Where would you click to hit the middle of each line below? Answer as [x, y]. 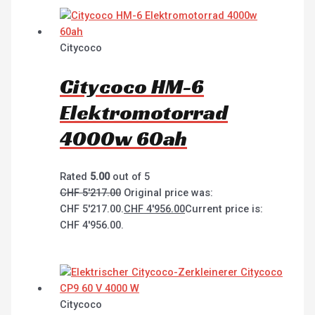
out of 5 [130, 177]
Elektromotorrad [144, 112]
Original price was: [169, 193]
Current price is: [224, 209]
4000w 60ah [124, 138]
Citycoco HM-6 [132, 86]
